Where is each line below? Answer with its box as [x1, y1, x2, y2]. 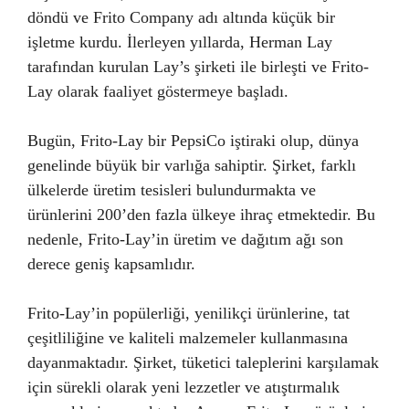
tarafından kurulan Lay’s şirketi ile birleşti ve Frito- [27, 58, 369, 76]
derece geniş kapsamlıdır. [27, 255, 195, 273]
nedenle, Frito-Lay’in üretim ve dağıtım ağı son [27, 230, 343, 248]
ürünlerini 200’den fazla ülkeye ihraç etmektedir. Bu [27, 205, 375, 224]
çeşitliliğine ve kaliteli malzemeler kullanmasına [27, 329, 348, 347]
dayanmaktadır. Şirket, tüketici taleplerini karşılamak [27, 353, 379, 372]
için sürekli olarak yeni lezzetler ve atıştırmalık [27, 378, 340, 396]
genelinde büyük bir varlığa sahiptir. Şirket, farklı [27, 156, 356, 174]
